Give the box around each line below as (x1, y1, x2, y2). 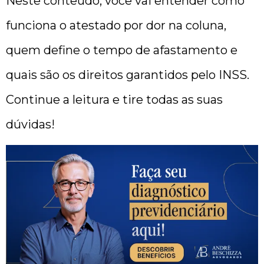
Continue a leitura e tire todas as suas (6, 92, 223, 107)
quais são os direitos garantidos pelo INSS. (6, 67, 249, 82)
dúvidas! (6, 117, 55, 131)
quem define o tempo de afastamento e (6, 42, 237, 57)
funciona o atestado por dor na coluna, (6, 18, 226, 32)
